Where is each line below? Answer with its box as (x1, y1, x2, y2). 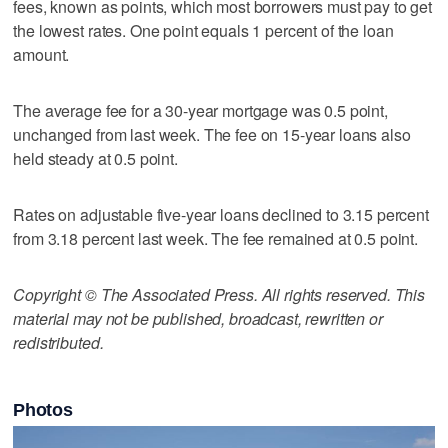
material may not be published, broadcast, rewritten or (13, 306, 383, 330)
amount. (13, 42, 70, 66)
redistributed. (13, 330, 104, 354)
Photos (13, 400, 73, 421)
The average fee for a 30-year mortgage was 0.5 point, (13, 98, 388, 122)
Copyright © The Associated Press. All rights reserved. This (13, 282, 426, 306)
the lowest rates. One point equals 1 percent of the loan (13, 18, 394, 42)
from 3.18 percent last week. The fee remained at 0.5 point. (13, 226, 419, 250)
